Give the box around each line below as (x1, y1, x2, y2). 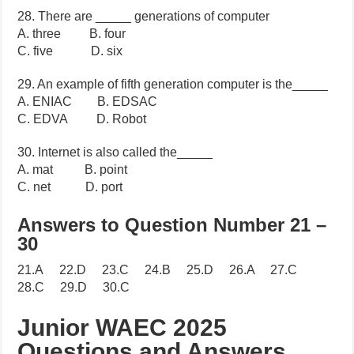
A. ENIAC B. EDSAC (17, 95, 158, 109)
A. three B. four (17, 27, 126, 41)
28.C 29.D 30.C (17, 281, 130, 295)
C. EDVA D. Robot (17, 112, 147, 126)
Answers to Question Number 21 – (17, 214, 327, 236)
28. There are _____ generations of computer (17, 9, 270, 24)
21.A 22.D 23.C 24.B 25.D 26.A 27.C (17, 263, 311, 277)
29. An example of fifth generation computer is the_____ (17, 77, 329, 92)
